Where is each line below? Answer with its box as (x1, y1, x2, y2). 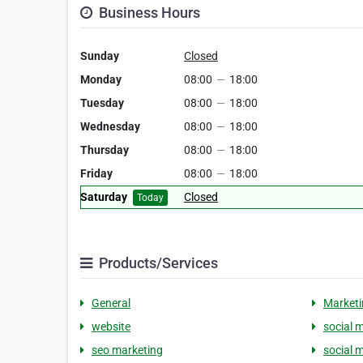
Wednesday (80, 120, 140, 133)
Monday (80, 73, 122, 86)
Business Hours (96, 4, 200, 21)
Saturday (80, 190, 127, 203)
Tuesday (80, 96, 124, 109)
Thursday (80, 143, 129, 156)
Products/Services (96, 254, 218, 271)
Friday (80, 167, 113, 180)
